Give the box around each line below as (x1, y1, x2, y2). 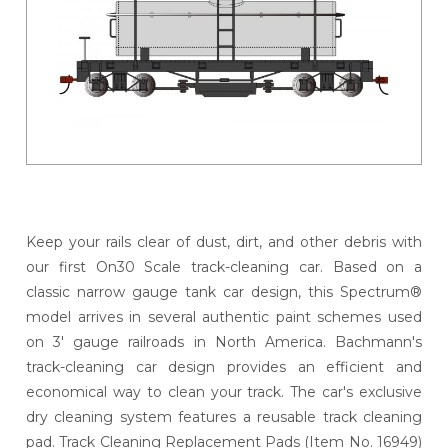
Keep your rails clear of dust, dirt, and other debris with (26, 232, 422, 251)
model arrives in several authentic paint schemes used (26, 307, 422, 326)
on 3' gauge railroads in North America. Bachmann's (26, 332, 422, 351)
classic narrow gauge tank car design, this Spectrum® (26, 282, 422, 301)
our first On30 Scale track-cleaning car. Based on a (26, 257, 422, 276)
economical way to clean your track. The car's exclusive (26, 382, 422, 401)
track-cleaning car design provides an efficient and (26, 357, 422, 376)
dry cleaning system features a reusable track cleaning (26, 407, 422, 426)
